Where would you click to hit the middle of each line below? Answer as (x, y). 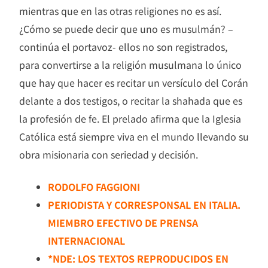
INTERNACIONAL (86, 240)
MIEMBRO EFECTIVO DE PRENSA (123, 222)
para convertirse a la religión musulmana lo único (130, 64)
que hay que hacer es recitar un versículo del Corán (134, 82)
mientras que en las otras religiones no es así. (120, 10)
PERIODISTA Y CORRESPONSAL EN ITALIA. (144, 204)
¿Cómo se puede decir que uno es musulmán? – (126, 28)
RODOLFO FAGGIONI (94, 186)
